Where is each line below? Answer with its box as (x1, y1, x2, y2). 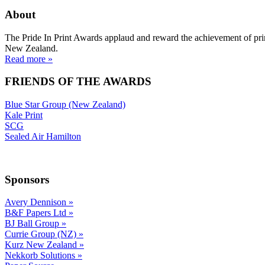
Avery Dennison (5, 197, 69, 208)
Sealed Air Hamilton (5, 131, 81, 141)
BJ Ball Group (5, 218, 62, 229)
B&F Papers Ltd (5, 208, 69, 218)
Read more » (5, 53, 53, 64)
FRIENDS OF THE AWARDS (5, 75, 151, 88)
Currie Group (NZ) (5, 229, 79, 240)
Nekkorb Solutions (5, 250, 77, 261)
